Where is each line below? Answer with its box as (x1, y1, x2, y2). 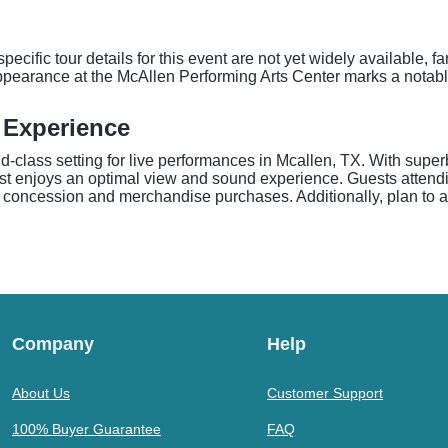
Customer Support (267, 385, 384, 401)
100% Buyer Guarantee (12, 421, 161, 437)
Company (12, 334, 94, 354)
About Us (12, 385, 70, 401)
